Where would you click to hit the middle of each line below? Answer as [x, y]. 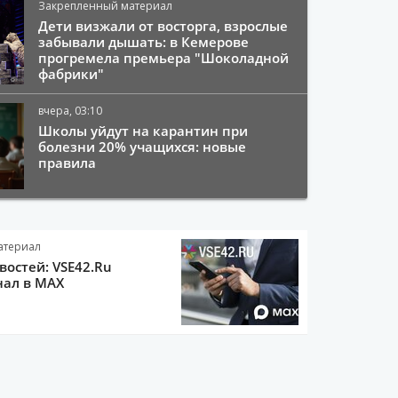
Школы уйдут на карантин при [143, 131]
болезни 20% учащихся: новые [143, 147]
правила [68, 163]
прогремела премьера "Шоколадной [164, 58]
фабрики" [72, 74]
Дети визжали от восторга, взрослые [163, 26]
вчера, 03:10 [71, 111]
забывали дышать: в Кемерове [144, 42]
